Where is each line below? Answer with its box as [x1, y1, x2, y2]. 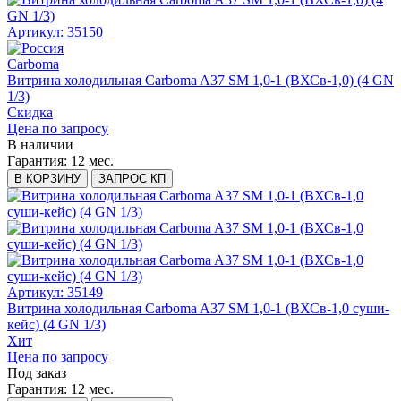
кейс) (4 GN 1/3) [7, 317, 106, 333]
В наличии [7, 137, 73, 153]
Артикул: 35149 [7, 285, 103, 301]
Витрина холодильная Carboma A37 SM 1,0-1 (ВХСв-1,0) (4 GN [7, 73, 394, 89]
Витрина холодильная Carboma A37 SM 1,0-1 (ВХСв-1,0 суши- [7, 301, 389, 317]
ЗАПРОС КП [98, 172, 166, 186]
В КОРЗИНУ [14, 172, 81, 186]
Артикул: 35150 [7, 24, 103, 40]
